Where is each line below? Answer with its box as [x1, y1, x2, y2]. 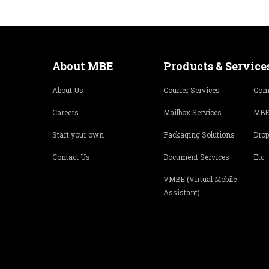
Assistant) [163, 187, 200, 197]
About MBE [52, 59, 113, 73]
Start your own [52, 130, 104, 139]
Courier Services [163, 85, 220, 95]
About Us [52, 85, 83, 95]
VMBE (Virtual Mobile [163, 174, 237, 184]
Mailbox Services [163, 107, 222, 117]
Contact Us [52, 152, 90, 162]
